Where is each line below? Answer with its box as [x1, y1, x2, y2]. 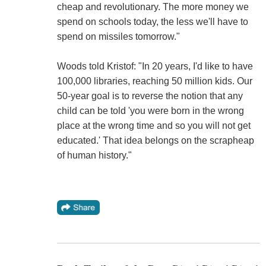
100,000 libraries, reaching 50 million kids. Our [56, 76, 252, 87]
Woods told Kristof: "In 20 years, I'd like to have [56, 61, 253, 72]
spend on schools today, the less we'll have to [56, 17, 248, 27]
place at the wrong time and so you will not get [56, 121, 251, 131]
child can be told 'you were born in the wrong [56, 106, 244, 116]
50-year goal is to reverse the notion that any [56, 91, 243, 102]
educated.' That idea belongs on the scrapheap [56, 135, 254, 146]
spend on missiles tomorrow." [56, 31, 180, 42]
